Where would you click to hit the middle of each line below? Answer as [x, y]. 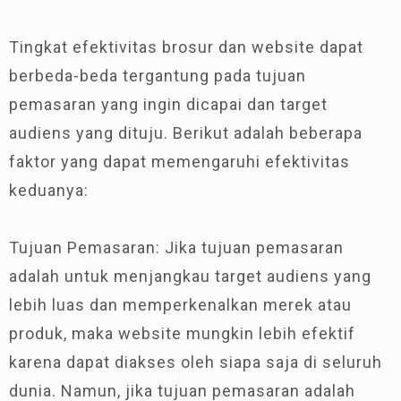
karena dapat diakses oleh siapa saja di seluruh [196, 362]
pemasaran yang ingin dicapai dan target [168, 104]
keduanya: [49, 190]
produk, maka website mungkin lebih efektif [182, 333]
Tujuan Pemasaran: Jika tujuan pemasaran [176, 247]
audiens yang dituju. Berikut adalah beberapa [186, 133]
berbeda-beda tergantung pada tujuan [158, 76]
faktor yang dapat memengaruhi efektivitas [179, 162]
